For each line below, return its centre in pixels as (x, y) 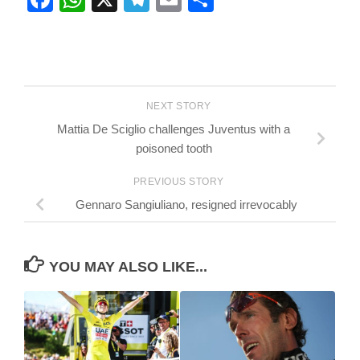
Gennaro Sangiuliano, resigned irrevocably (186, 204)
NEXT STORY (180, 106)
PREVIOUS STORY (180, 181)
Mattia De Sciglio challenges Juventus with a (174, 129)
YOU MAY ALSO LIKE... (128, 266)
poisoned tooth (174, 149)
